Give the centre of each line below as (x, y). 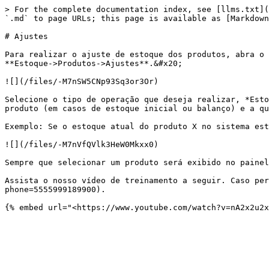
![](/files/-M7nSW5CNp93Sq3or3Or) (82, 81)
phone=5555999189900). (55, 189)
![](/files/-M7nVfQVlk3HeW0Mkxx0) (82, 144)
